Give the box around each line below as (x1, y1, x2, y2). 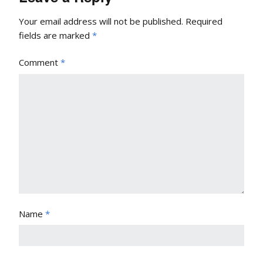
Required (186, 15, 222, 28)
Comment (19, 56, 60, 69)
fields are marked (19, 29, 92, 42)
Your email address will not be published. (19, 15, 183, 28)
